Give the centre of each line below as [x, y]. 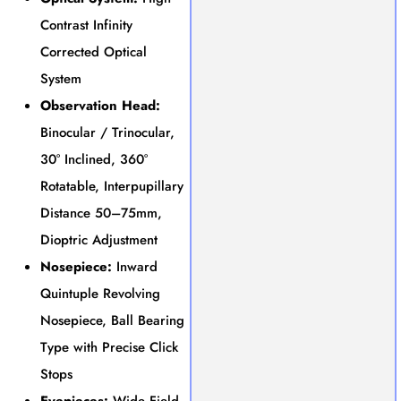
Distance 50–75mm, [101, 213]
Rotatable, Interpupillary [112, 186]
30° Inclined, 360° [94, 159]
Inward [135, 266]
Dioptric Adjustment [99, 239]
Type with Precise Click [109, 347]
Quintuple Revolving [100, 293]
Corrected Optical [94, 51]
